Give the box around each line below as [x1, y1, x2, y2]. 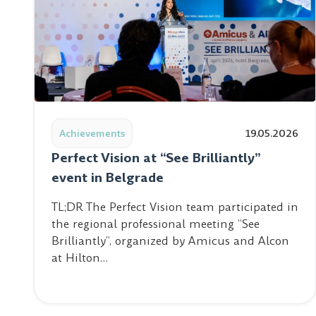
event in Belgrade [51, 169, 164, 186]
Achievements [59, 126, 125, 140]
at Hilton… [51, 250, 108, 266]
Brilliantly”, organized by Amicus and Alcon [51, 233, 289, 249]
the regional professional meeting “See [51, 216, 260, 232]
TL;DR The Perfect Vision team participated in [51, 199, 298, 215]
